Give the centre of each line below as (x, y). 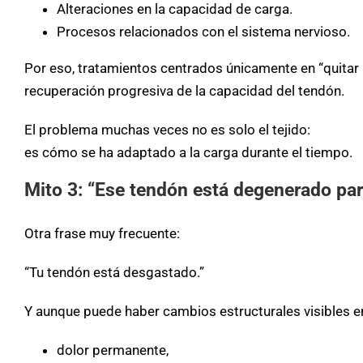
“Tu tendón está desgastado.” (114, 272)
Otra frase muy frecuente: (102, 233)
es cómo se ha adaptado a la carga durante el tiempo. (188, 153)
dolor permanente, (113, 350)
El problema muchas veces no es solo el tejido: (167, 130)
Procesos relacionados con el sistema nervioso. (203, 32)
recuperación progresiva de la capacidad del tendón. (184, 91)
